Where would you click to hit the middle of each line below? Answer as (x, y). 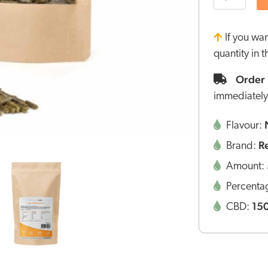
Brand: (241, 146)
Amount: (245, 166)
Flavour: (244, 126)
